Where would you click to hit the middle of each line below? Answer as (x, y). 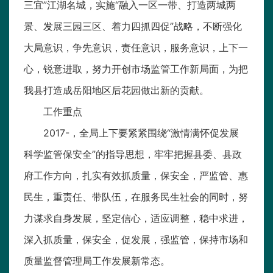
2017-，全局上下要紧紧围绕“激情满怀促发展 (141, 133)
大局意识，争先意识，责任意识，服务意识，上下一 (136, 48)
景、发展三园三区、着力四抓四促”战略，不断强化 (133, 27)
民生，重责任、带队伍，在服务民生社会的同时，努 (136, 197)
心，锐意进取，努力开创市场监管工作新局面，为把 (136, 69)
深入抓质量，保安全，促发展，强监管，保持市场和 (136, 240)
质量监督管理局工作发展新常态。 (97, 261)
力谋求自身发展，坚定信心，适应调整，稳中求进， (136, 218)
